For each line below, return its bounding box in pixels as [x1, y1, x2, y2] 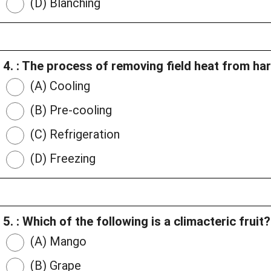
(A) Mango [27, 234, 87, 249]
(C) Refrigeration [27, 127, 120, 142]
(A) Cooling [27, 79, 90, 94]
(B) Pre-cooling [27, 103, 112, 118]
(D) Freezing [27, 151, 96, 166]
